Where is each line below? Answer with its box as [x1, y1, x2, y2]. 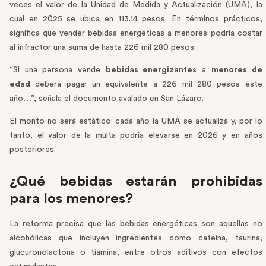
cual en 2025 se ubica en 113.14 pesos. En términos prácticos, [9, 15, 262, 24]
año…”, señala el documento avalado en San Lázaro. [9, 94, 204, 103]
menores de [211, 66, 262, 75]
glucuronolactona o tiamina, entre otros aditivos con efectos [9, 248, 262, 257]
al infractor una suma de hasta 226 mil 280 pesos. [9, 43, 196, 52]
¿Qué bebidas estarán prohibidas [9, 175, 262, 189]
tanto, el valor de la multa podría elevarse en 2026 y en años [9, 131, 262, 140]
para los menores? [9, 192, 133, 207]
